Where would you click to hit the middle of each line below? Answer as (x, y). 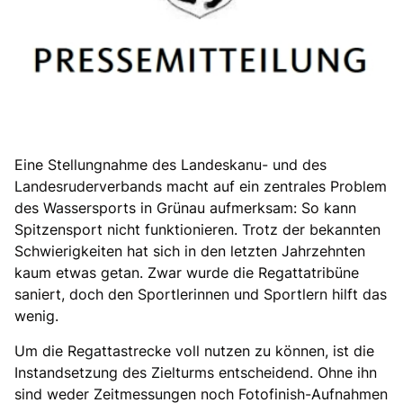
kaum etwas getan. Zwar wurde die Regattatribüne (187, 273)
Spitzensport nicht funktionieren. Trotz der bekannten (197, 230)
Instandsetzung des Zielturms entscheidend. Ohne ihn (196, 373)
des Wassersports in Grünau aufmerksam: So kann (185, 208)
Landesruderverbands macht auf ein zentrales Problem (201, 187)
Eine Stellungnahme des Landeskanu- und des (170, 165)
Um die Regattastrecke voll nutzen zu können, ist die (194, 351)
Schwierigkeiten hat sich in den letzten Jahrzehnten (190, 251)
